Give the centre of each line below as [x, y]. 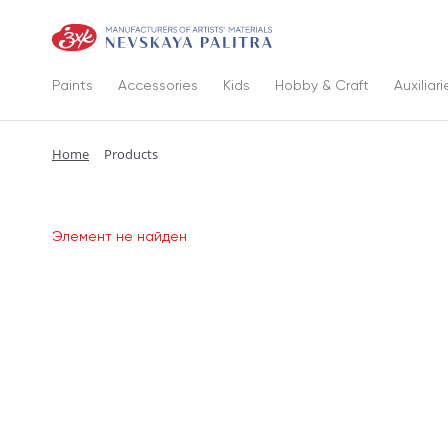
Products [131, 154]
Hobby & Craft [322, 84]
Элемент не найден [119, 236]
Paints [72, 84]
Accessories [158, 84]
